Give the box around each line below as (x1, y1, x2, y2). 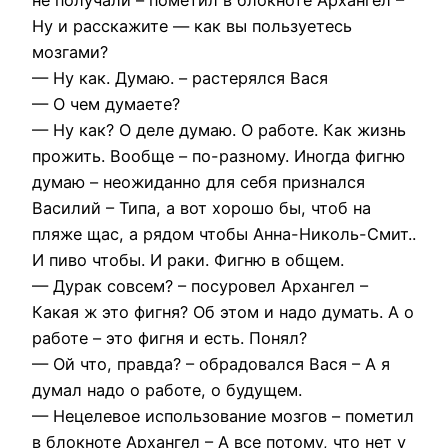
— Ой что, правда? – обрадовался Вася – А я (32, 353, 390, 374)
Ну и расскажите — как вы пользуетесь (32, 15, 352, 36)
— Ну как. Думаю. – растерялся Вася (32, 67, 328, 88)
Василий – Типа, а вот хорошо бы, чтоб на (32, 197, 371, 218)
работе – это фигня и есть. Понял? (32, 327, 307, 348)
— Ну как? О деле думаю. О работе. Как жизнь (32, 119, 406, 140)
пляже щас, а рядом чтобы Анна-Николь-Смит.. (32, 223, 416, 244)
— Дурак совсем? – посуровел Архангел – (32, 275, 368, 296)
